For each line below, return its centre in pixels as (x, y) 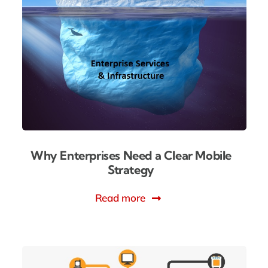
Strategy (131, 170)
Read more (120, 198)
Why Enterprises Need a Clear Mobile (131, 156)
